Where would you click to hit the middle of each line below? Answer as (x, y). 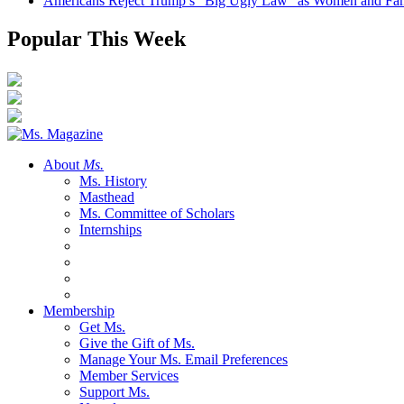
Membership (79, 310)
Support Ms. (115, 391)
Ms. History (113, 180)
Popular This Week (96, 39)
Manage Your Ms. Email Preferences (184, 359)
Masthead (107, 197)
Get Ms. (102, 326)
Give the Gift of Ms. (137, 343)
